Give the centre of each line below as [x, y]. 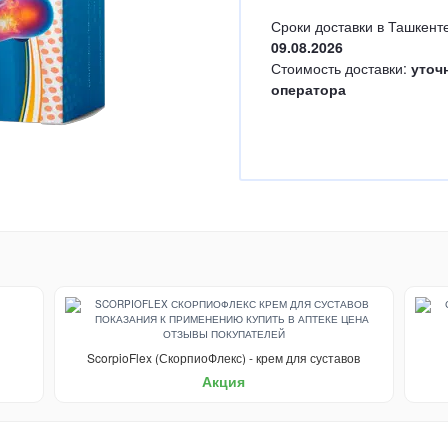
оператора [308, 89]
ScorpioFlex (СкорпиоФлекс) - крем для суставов [224, 357]
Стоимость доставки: [341, 68]
